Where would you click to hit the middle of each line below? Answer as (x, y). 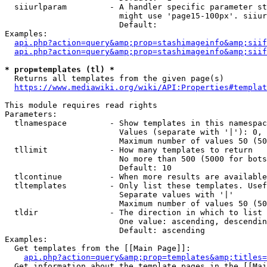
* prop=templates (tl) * (60, 69)
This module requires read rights (81, 105)
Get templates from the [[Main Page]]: (98, 248)
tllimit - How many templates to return (129, 150)
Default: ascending (105, 230)
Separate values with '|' (119, 195)
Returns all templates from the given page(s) (114, 78)
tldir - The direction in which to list (133, 212)
